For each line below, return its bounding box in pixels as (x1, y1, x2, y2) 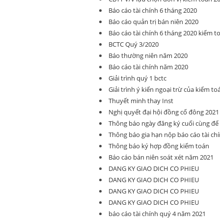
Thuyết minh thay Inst (109, 96, 173, 105)
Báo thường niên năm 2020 (109, 51, 188, 60)
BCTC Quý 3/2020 (109, 40, 159, 49)
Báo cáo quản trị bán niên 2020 (109, 17, 198, 26)
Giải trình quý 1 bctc (109, 74, 166, 82)
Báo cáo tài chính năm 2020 (109, 62, 188, 71)
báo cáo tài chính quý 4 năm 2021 (109, 209, 206, 218)
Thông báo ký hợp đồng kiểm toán (109, 141, 209, 150)
